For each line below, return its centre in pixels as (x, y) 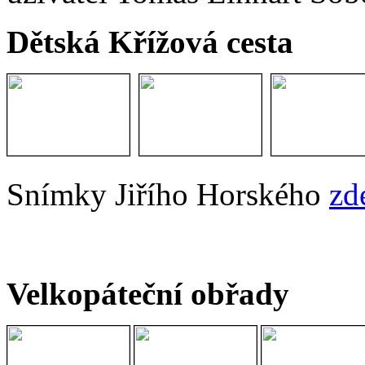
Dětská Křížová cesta (150, 42)
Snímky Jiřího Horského (168, 195)
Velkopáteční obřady (148, 294)
